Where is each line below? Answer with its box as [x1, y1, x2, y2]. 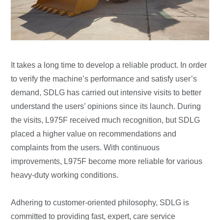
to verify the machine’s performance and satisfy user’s [11, 74, 197, 83]
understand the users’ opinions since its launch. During [11, 102, 201, 110]
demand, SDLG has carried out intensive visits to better [11, 88, 202, 97]
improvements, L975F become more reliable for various [11, 157, 203, 165]
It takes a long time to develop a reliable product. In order [11, 60, 207, 69]
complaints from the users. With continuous [11, 143, 160, 152]
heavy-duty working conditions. [11, 170, 121, 179]
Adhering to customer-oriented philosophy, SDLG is [11, 198, 190, 207]
